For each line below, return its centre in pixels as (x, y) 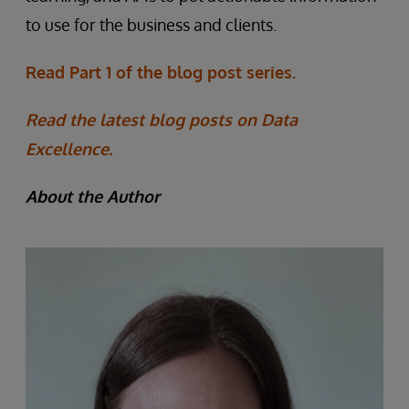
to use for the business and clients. (151, 25)
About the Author (93, 197)
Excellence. (69, 149)
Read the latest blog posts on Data (162, 120)
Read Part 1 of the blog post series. (161, 73)
